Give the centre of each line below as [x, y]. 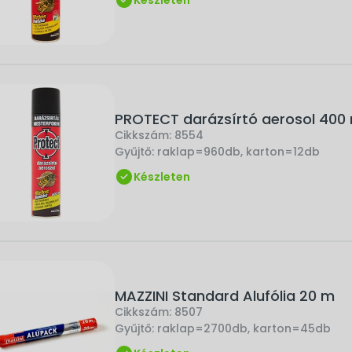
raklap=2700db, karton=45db [244, 328]
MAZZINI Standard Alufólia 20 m [225, 295]
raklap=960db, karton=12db [238, 151]
